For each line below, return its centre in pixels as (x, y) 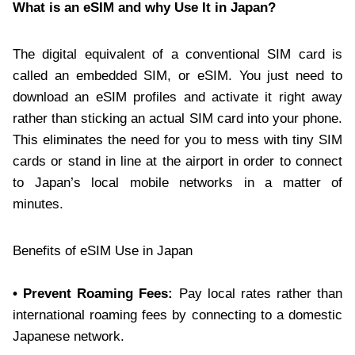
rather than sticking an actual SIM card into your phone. (177, 119)
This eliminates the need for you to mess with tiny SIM (177, 140)
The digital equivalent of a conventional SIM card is (177, 55)
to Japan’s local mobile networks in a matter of (177, 183)
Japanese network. (69, 337)
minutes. (38, 204)
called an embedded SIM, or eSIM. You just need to (177, 76)
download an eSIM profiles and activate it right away (177, 97)
